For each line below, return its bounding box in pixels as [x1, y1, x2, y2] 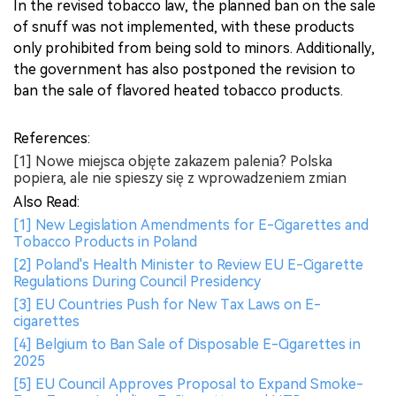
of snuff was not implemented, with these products [13, 18, 354, 35]
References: [13, 129, 90, 147]
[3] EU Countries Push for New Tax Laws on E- [13, 295, 321, 313]
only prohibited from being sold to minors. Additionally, [13, 39, 375, 57]
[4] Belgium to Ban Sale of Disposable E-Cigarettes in [13, 335, 361, 353]
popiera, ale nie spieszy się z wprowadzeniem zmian [13, 169, 346, 187]
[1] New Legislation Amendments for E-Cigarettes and [13, 216, 369, 233]
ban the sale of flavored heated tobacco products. [13, 81, 343, 99]
